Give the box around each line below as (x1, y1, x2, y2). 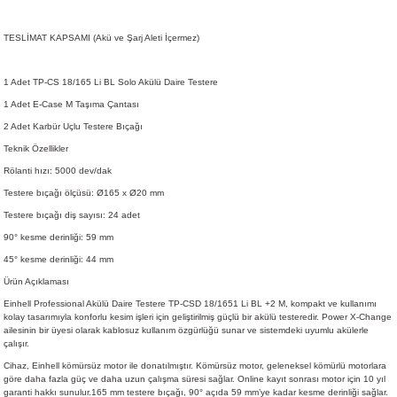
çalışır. (4, 339, 29, 349)
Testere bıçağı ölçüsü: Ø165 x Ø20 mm (4, 188, 164, 198)
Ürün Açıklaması (4, 276, 69, 287)
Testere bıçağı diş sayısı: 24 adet (4, 210, 140, 221)
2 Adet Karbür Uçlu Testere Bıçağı (4, 121, 143, 132)
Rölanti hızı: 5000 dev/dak (4, 166, 112, 176)
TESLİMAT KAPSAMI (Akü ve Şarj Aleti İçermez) (4, 33, 199, 43)
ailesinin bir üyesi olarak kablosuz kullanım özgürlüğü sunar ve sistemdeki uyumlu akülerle (4, 325, 369, 336)
